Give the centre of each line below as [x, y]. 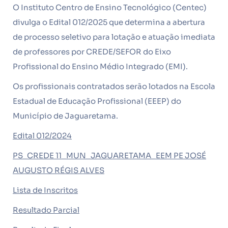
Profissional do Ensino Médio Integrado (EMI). [100, 66]
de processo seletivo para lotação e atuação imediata [114, 37]
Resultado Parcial [46, 210]
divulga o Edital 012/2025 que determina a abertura [109, 22]
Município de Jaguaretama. [65, 116]
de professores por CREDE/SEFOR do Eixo [92, 52]
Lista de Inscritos [45, 190]
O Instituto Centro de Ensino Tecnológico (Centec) [110, 7]
